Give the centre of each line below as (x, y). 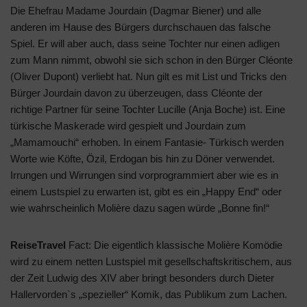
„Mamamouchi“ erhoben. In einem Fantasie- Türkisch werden (147, 143)
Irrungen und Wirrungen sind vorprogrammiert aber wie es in (144, 175)
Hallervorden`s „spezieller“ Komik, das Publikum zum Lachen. (149, 295)
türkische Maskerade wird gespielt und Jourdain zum (128, 126)
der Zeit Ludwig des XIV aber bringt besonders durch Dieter (142, 278)
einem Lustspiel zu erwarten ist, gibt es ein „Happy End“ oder (146, 192)
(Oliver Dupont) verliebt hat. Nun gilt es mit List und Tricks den (148, 77)
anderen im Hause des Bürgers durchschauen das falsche (140, 27)
